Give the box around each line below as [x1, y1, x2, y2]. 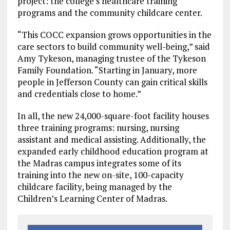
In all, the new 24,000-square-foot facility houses [17, 110, 209, 122]
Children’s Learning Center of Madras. [17, 193, 167, 205]
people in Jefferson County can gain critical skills [17, 76, 207, 88]
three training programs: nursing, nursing [17, 122, 179, 134]
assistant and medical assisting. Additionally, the [17, 133, 206, 146]
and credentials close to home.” [17, 88, 141, 100]
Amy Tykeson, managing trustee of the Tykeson [17, 52, 206, 65]
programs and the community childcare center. [17, 7, 202, 19]
